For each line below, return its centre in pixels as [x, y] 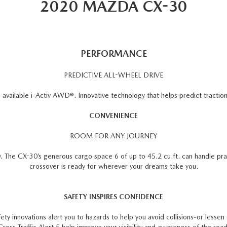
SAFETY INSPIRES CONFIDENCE [113, 197]
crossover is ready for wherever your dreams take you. [113, 166]
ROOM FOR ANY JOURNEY [113, 136]
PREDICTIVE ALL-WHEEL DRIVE [113, 75]
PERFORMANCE [113, 53]
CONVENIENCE [113, 116]
